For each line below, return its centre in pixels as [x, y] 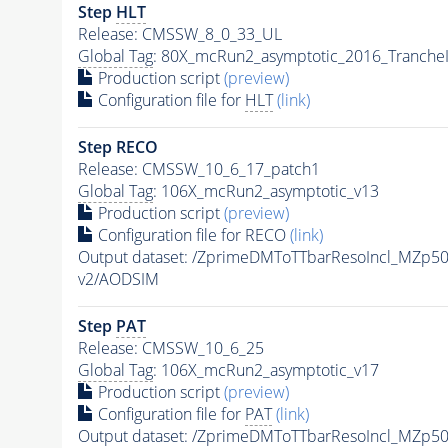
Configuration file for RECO [191, 234]
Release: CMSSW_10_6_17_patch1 [198, 168]
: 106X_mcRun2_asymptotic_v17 [265, 369]
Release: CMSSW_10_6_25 [170, 347]
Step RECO [117, 146]
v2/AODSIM [118, 278]
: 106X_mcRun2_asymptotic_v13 [265, 190]
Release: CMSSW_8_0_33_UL [179, 33]
